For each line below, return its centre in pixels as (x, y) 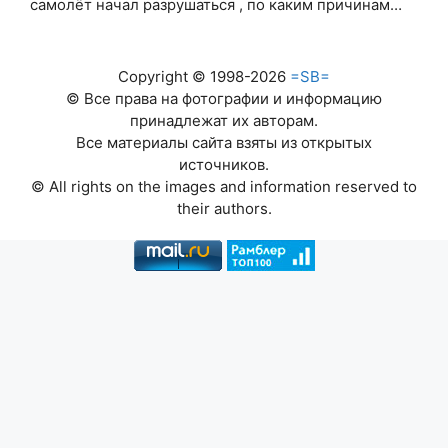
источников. (224, 165)
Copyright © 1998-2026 (204, 77)
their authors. (224, 209)
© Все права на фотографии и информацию (224, 99)
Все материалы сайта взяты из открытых (224, 143)
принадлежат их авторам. (224, 121)
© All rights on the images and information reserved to (224, 187)
